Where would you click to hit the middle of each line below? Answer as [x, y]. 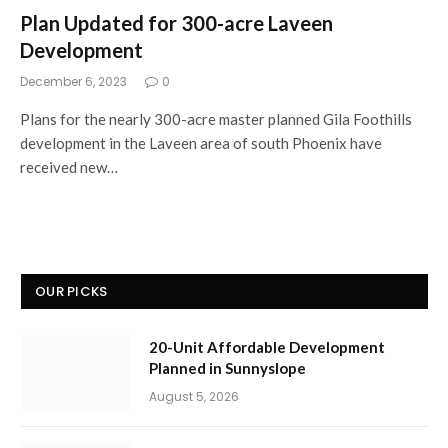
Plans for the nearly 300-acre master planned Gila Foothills [216, 118]
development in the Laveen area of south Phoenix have [201, 142]
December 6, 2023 [73, 81]
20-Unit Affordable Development [267, 346]
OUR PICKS [71, 291]
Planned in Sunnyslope [227, 367]
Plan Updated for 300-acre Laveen [176, 22]
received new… [69, 166]
